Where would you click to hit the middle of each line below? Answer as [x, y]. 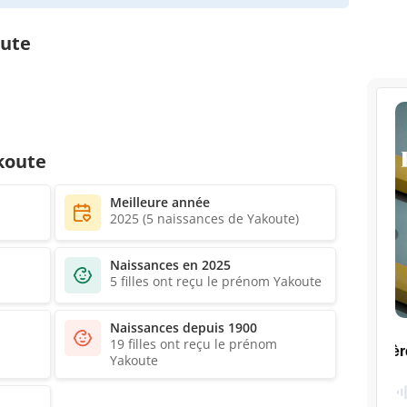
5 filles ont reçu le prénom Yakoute [216, 281]
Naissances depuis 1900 [184, 327]
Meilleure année [160, 202]
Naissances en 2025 [170, 264]
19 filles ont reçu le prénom [194, 343]
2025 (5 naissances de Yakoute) [204, 218]
